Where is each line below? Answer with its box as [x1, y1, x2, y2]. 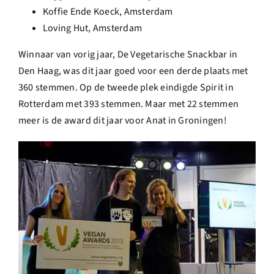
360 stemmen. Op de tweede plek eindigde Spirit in [18, 81, 234, 95]
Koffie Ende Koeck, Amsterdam [43, 5, 173, 19]
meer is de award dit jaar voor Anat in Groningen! [18, 114, 227, 128]
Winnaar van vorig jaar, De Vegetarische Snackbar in [18, 48, 238, 62]
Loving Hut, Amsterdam [43, 21, 143, 35]
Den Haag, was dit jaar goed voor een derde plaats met [18, 64, 248, 78]
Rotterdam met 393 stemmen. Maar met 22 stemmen [18, 97, 239, 111]
